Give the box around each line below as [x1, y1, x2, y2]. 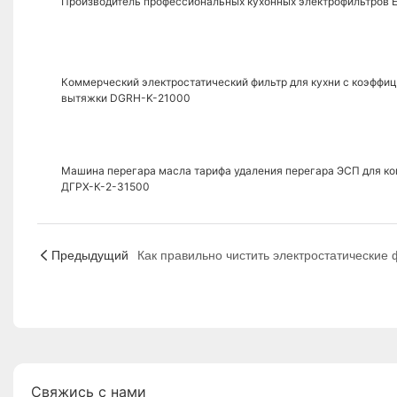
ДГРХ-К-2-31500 [60, 180, 150, 194]
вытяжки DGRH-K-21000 [60, 91, 191, 105]
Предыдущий [51, 247, 128, 262]
